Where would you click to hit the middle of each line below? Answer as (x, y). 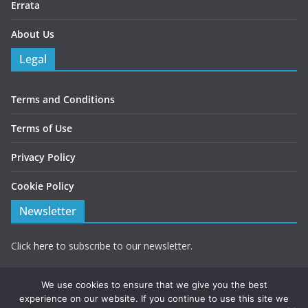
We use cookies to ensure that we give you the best (154, 285)
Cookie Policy (43, 186)
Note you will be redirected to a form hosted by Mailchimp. (142, 274)
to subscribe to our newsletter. (123, 246)
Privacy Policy (43, 157)
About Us (33, 34)
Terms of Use (42, 128)
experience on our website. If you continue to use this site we (154, 298)
